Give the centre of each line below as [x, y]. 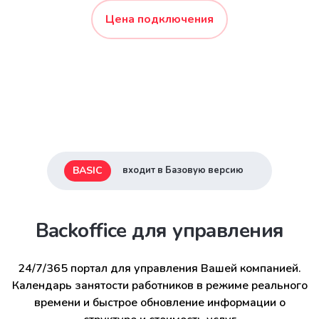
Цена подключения [159, 19]
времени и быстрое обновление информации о [159, 303]
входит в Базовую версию [183, 170]
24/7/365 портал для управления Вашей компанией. [159, 268]
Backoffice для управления [159, 231]
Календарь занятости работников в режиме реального [159, 286]
